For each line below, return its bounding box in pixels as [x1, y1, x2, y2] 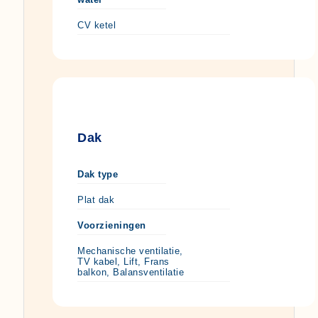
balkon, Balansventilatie [77, 266, 184, 278]
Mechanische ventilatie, [77, 245, 183, 256]
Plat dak [77, 194, 114, 205]
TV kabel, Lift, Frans [77, 256, 170, 267]
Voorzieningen [77, 219, 146, 231]
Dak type [77, 168, 118, 180]
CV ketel [77, 19, 116, 31]
